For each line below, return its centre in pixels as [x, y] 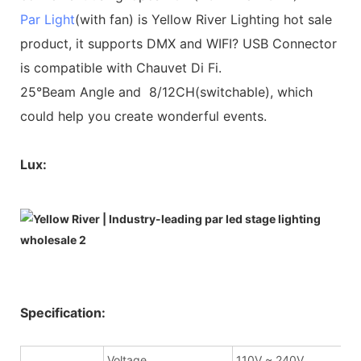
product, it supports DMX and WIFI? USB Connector [178, 43]
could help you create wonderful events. [143, 116]
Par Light [48, 19]
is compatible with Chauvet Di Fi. [123, 67]
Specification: [63, 312]
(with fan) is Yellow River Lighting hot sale [203, 19]
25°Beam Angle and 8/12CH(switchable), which [166, 91]
